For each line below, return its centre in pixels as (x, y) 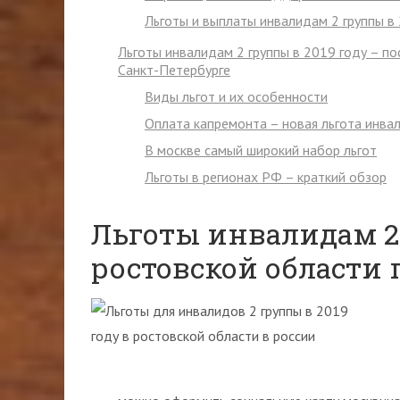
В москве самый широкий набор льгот (261, 150)
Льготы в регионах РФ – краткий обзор (266, 177)
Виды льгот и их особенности (236, 96)
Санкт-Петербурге (174, 70)
